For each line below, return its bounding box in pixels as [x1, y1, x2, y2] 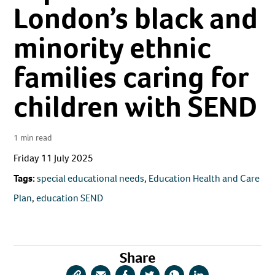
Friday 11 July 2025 [14, 152, 94, 165]
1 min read [14, 131, 52, 144]
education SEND [36, 192, 104, 205]
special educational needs [37, 172, 145, 185]
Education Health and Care [149, 172, 260, 185]
